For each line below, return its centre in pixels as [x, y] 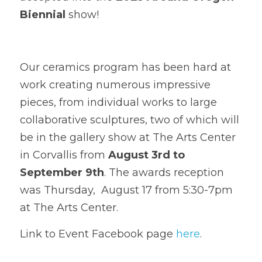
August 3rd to [146, 155]
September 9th [62, 173]
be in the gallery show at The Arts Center [128, 137]
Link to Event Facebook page [98, 234]
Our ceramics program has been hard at [125, 67]
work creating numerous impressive [115, 85]
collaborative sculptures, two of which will [130, 120]
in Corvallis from [64, 155]
